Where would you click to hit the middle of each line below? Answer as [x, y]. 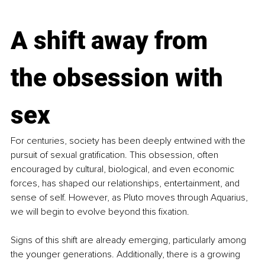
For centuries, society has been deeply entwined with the [129, 141]
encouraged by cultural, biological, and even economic [124, 169]
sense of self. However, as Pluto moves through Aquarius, [130, 198]
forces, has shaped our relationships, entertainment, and [126, 184]
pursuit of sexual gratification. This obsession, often [116, 155]
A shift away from [112, 41]
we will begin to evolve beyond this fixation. [100, 212]
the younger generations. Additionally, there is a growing [127, 255]
